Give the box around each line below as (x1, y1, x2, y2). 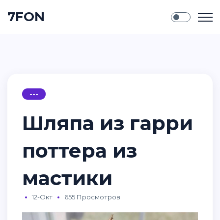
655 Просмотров (64, 193, 120, 201)
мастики (22, 166, 112, 190)
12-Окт (32, 193, 53, 201)
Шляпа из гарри (22, 111, 193, 135)
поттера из (22, 138, 137, 163)
